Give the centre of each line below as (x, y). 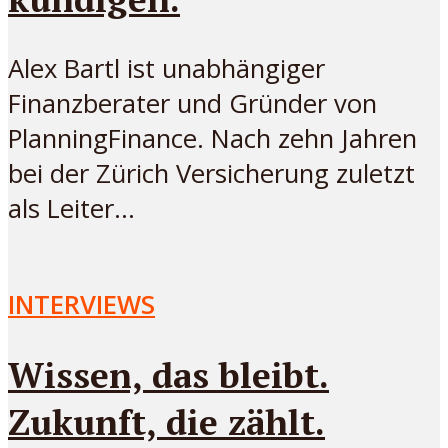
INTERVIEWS (81, 304)
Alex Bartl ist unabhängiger (166, 68)
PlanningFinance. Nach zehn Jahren (212, 138)
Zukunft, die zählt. (166, 421)
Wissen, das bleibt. (168, 374)
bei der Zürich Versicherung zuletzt (211, 173)
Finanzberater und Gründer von (192, 103)
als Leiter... (71, 208)
